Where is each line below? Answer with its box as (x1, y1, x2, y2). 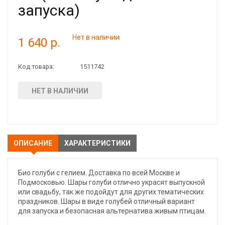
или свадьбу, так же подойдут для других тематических (18, 188, 204, 196)
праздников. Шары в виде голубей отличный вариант (18, 197, 195, 205)
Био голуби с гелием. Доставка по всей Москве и (18, 169, 180, 177)
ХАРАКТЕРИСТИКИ (64, 139, 131, 147)
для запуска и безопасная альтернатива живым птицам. (18, 207, 206, 215)
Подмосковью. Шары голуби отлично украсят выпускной (18, 178, 205, 186)
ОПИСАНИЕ (14, 139, 52, 147)
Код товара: (18, 63, 54, 70)
